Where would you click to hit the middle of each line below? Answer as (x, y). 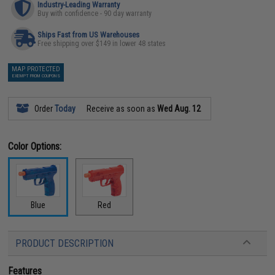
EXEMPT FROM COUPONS (36, 76)
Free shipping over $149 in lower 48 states (102, 43)
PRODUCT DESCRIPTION (65, 243)
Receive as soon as (121, 108)
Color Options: (35, 146)
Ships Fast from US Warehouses (89, 34)
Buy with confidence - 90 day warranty (95, 13)
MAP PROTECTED (36, 69)
